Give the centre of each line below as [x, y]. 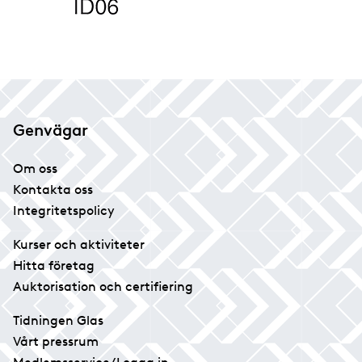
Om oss [35, 169]
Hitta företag [54, 266]
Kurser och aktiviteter [79, 245]
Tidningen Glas [58, 321]
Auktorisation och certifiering [103, 287]
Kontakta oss [53, 190]
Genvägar [51, 130]
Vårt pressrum [56, 342]
